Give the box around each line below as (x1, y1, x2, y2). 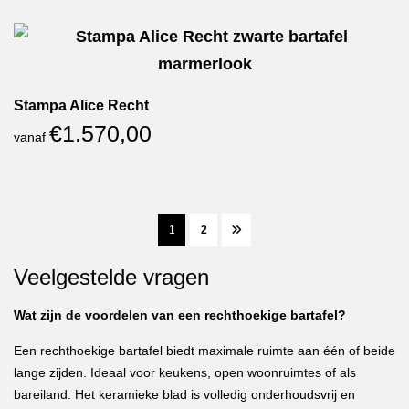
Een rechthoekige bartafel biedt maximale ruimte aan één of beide (14, 343, 395, 358)
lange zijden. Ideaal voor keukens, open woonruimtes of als (14, 365, 356, 380)
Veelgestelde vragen (14, 265, 209, 289)
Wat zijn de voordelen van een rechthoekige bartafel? (14, 308, 346, 322)
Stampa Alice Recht (14, 98, 149, 113)
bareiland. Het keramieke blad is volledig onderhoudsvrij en (14, 387, 355, 402)
